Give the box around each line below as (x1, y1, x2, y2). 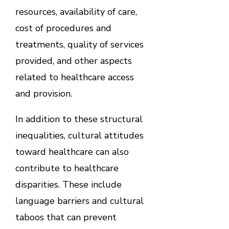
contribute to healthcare (15, 162, 119, 175)
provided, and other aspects (15, 55, 132, 67)
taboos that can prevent (15, 211, 117, 224)
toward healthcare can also (15, 146, 129, 158)
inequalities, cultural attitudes (15, 129, 144, 142)
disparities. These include (15, 178, 122, 191)
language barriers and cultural (15, 195, 144, 208)
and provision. (15, 87, 72, 100)
